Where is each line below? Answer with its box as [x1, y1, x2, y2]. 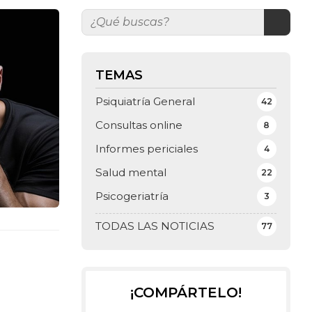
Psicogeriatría [95, 189, 169, 203]
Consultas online [95, 118, 182, 132]
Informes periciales [95, 142, 198, 156]
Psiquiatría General [95, 95, 195, 109]
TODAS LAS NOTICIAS [95, 219, 214, 233]
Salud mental [95, 166, 166, 180]
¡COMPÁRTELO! [130, 284, 242, 302]
